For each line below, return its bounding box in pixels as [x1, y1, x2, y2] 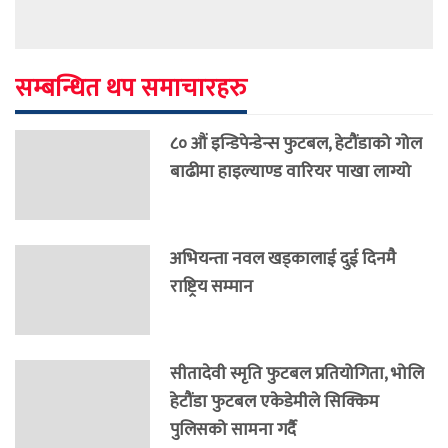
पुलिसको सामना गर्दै [170, 415, 296, 445]
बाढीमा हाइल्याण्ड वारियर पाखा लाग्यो [170, 157, 411, 187]
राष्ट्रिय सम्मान [170, 272, 253, 302]
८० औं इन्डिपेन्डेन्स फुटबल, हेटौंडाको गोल [170, 129, 422, 159]
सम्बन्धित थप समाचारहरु [15, 67, 247, 111]
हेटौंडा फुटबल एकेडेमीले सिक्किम [170, 387, 379, 417]
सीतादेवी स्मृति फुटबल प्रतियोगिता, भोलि [170, 359, 424, 389]
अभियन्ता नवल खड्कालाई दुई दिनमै [170, 244, 396, 274]
